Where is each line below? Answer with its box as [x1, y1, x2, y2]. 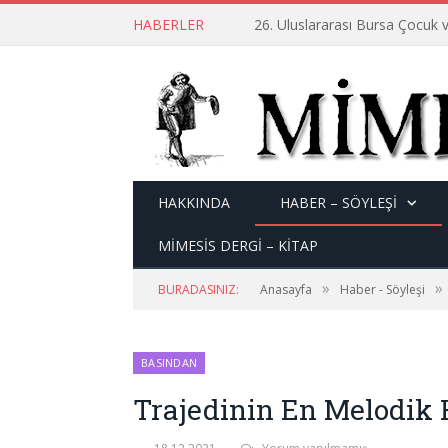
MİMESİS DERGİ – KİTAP [158, 236, 318, 255]
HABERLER [133, 15, 204, 34]
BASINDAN [141, 355, 198, 370]
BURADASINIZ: [158, 281, 239, 298]
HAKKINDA [158, 193, 230, 212]
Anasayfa [260, 281, 312, 298]
